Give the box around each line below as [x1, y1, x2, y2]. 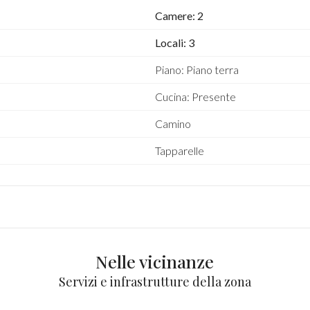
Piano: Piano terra [154, 63, 239, 76]
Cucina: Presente [154, 90, 236, 103]
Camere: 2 [154, 9, 203, 22]
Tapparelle [154, 144, 204, 157]
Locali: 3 [154, 36, 194, 49]
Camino [154, 117, 191, 130]
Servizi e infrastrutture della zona [58, 273, 251, 290]
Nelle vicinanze [95, 250, 215, 273]
